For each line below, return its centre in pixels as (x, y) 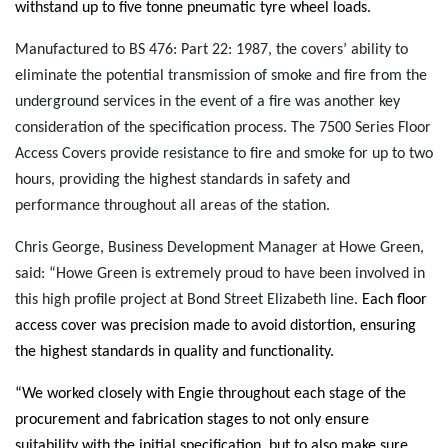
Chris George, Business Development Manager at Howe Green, (219, 247)
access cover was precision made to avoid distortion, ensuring (215, 325)
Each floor (394, 299)
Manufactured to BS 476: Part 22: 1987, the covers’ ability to (211, 49)
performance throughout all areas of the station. (172, 205)
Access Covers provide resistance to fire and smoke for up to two (224, 153)
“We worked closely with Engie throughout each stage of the (210, 393)
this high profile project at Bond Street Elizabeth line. (188, 299)
